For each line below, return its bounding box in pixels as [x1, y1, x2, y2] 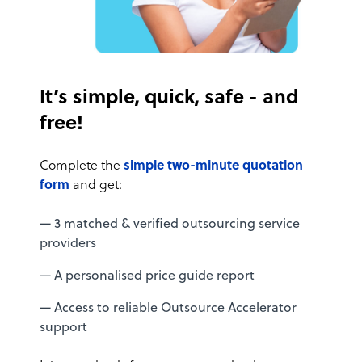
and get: [69, 178, 122, 193]
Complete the [40, 158, 124, 174]
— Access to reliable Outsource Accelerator [40, 301, 297, 316]
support [40, 320, 87, 335]
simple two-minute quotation [124, 158, 303, 174]
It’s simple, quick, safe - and [40, 87, 298, 109]
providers [40, 236, 96, 251]
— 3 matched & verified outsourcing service [40, 217, 300, 232]
